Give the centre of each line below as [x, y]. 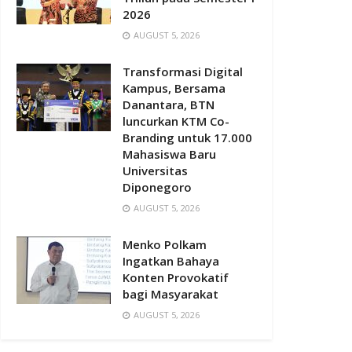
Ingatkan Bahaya [171, 261]
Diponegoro [157, 187]
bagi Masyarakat [170, 294]
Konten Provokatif [176, 277]
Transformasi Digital [183, 71]
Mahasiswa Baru [169, 154]
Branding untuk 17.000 [187, 137]
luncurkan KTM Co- [176, 121]
